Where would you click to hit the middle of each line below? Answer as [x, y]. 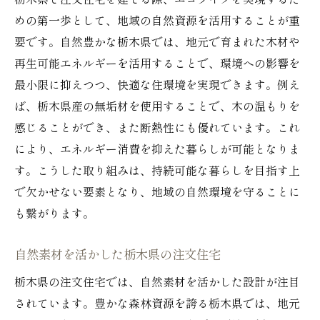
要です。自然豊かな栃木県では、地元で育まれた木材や [157, 43]
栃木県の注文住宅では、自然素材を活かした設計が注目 [157, 283]
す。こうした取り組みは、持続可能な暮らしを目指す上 [157, 171]
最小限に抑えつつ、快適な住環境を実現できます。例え [157, 86]
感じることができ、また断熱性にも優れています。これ [157, 129]
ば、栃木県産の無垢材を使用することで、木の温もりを [157, 107]
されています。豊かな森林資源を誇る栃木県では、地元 [157, 304]
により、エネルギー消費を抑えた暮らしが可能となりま [157, 150]
